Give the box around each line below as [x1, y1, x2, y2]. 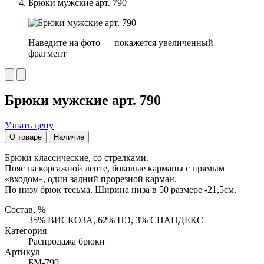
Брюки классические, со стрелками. [5, 152, 148, 163]
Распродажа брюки [28, 236, 105, 246]
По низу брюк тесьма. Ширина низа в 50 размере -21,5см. [5, 184, 236, 194]
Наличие [54, 132, 84, 141]
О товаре [9, 132, 42, 141]
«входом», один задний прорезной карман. [5, 173, 177, 184]
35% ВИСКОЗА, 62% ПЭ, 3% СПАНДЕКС [28, 214, 203, 225]
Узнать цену [5, 120, 54, 130]
